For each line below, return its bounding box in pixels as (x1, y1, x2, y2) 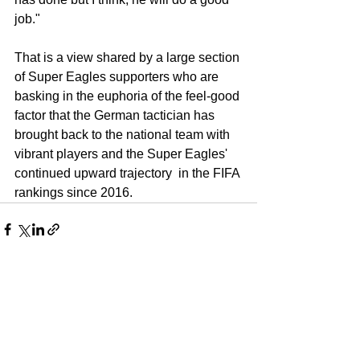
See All (223, 313, 257, 327)
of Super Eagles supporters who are (14, 69, 222, 84)
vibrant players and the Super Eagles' (14, 146, 231, 161)
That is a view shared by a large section (14, 50, 243, 64)
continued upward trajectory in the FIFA (14, 166, 243, 180)
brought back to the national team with (14, 127, 233, 141)
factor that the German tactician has (14, 108, 218, 122)
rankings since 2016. (14, 185, 133, 199)
